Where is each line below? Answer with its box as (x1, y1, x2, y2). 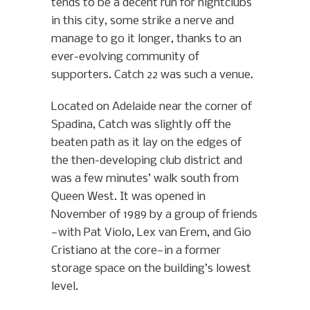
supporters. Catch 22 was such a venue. (51, 69, 253, 82)
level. (51, 280, 78, 294)
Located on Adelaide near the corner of (51, 100, 252, 114)
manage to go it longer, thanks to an (51, 33, 241, 46)
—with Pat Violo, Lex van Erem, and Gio (51, 226, 251, 240)
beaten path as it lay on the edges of (51, 136, 241, 150)
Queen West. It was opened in (51, 190, 206, 204)
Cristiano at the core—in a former (51, 244, 221, 258)
